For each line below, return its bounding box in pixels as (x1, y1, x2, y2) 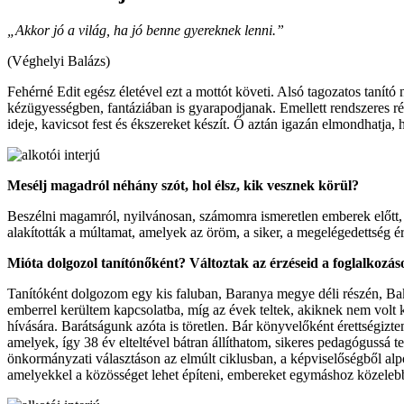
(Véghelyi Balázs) (7, 52, 110, 69)
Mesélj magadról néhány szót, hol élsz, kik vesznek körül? (7, 177, 359, 193)
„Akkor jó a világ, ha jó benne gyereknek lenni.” (7, 22, 284, 38)
